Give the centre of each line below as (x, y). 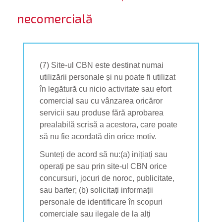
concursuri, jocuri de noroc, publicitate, (107, 178)
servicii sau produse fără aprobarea (102, 112)
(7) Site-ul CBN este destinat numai (102, 65)
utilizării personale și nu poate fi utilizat (108, 77)
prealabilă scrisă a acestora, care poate (109, 124)
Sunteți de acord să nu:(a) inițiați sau (104, 154)
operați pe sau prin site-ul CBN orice (103, 166)
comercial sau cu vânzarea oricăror (101, 101)
